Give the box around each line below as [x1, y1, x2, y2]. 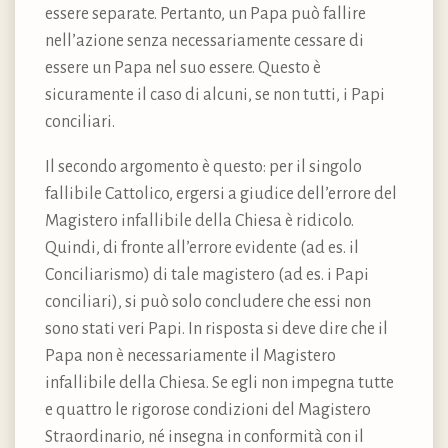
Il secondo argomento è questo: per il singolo [45, 157, 362, 176]
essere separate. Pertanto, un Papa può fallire [45, 4, 366, 23]
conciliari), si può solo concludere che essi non [45, 292, 371, 311]
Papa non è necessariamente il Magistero [45, 346, 336, 365]
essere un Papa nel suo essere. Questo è [45, 58, 321, 77]
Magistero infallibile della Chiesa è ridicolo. [45, 211, 354, 230]
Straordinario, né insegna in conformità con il [45, 427, 364, 446]
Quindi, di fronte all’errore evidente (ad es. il [45, 238, 359, 257]
